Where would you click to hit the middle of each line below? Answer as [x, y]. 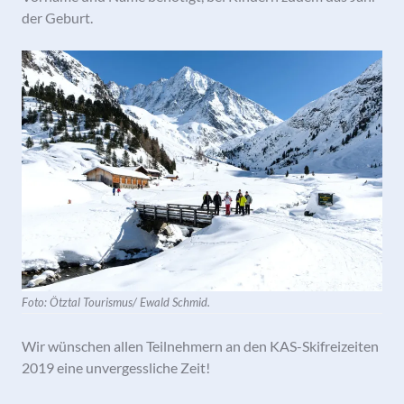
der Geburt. [57, 18]
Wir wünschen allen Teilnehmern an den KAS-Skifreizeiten [200, 345]
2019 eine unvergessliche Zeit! [116, 367]
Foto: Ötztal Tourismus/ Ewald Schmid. [116, 302]
